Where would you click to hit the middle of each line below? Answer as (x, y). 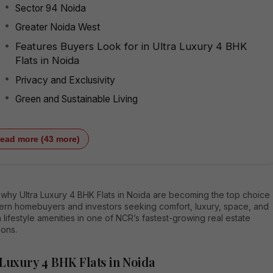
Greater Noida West (58, 27)
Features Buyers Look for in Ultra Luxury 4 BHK (131, 46)
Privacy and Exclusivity (65, 80)
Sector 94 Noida (51, 8)
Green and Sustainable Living (76, 99)
